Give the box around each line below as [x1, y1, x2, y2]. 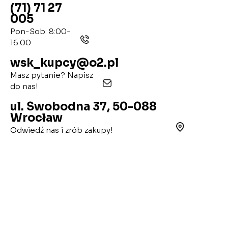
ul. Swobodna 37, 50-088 [10, 100, 157, 114]
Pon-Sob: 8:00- [10, 26, 71, 37]
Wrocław [10, 111, 63, 125]
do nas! [10, 81, 38, 92]
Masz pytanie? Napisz [10, 70, 93, 80]
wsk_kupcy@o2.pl [10, 56, 119, 70]
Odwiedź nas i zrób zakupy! [10, 125, 113, 135]
